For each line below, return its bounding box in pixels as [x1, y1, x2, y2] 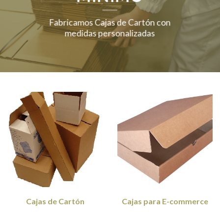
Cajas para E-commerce [122, 196, 208, 206]
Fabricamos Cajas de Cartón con [49, 17, 171, 27]
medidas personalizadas [64, 27, 155, 38]
